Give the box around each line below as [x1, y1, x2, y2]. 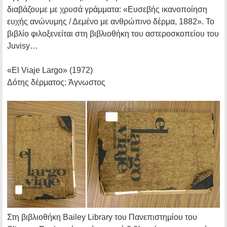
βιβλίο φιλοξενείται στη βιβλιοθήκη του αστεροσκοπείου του [7, 29, 219, 39]
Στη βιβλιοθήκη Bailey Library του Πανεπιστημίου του [7, 213, 197, 222]
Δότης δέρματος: [7, 78, 66, 87]
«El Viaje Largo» [7, 66, 67, 75]
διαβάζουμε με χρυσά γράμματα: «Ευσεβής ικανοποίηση [7, 5, 207, 14]
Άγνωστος [66, 78, 105, 87]
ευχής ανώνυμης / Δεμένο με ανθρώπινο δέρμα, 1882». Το [7, 17, 214, 26]
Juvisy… [7, 42, 38, 51]
